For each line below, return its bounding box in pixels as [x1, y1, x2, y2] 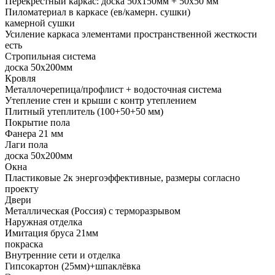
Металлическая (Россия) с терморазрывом [5, 206, 180, 217]
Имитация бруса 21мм [5, 228, 98, 239]
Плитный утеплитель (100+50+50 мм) [5, 106, 163, 117]
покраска [5, 239, 43, 250]
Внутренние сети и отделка [5, 250, 120, 261]
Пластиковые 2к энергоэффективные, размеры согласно [5, 172, 240, 184]
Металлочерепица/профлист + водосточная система [5, 84, 222, 95]
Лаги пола [5, 139, 48, 150]
